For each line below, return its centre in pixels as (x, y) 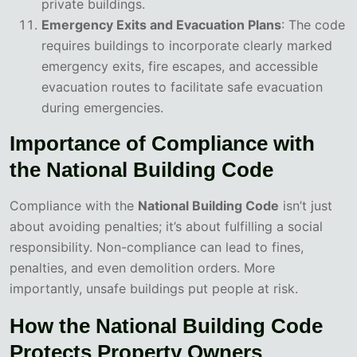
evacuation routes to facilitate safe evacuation (182, 87)
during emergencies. (102, 108)
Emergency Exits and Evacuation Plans (161, 25)
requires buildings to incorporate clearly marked (187, 46)
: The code (313, 25)
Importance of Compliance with (162, 144)
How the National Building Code (166, 326)
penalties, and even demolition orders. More (142, 268)
